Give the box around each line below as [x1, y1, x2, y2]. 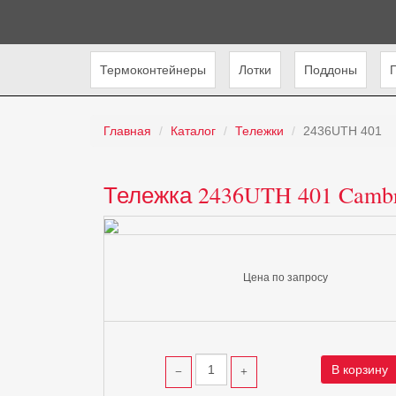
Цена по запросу [243, 271, 329, 284]
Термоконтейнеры [100, 63, 206, 77]
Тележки [235, 124, 284, 138]
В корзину [331, 362, 389, 377]
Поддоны [304, 63, 357, 77]
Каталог [171, 124, 216, 138]
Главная [103, 124, 151, 138]
